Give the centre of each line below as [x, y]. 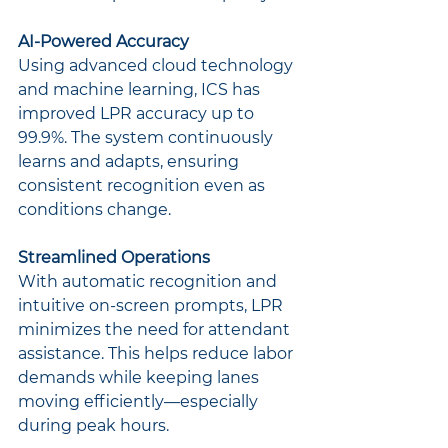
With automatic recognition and [149, 281]
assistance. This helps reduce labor [157, 353]
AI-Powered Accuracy [103, 41]
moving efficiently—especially [140, 401]
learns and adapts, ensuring [130, 161]
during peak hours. [93, 425]
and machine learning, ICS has [141, 89]
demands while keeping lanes [140, 377]
